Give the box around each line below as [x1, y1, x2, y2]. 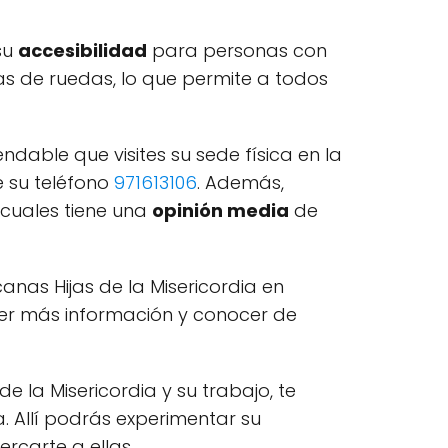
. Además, [197, 170, 284, 196]
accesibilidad [18, 38, 147, 64]
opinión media [152, 198, 289, 224]
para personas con [147, 38, 327, 64]
